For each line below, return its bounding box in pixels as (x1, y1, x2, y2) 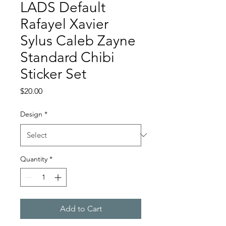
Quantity (20, 154, 47, 163)
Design (20, 109, 42, 119)
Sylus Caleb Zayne (20, 32, 136, 49)
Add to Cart (60, 203, 102, 213)
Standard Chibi (20, 48, 115, 66)
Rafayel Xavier (20, 15, 108, 32)
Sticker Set (20, 65, 86, 82)
